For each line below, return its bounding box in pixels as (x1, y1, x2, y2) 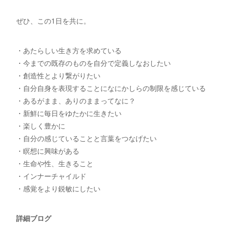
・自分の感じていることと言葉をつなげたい (16, 134, 157, 144)
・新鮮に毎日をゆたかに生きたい (16, 108, 122, 119)
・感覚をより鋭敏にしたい (16, 184, 101, 194)
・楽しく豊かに (16, 121, 66, 131)
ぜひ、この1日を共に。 (16, 16, 91, 26)
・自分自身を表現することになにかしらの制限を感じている (16, 83, 206, 93)
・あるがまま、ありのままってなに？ (16, 96, 136, 106)
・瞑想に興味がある (16, 146, 80, 156)
